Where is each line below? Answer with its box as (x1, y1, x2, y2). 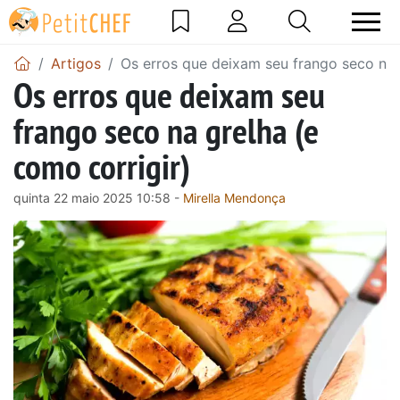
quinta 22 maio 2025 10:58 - (13, 189, 183, 205)
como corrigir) (13, 142, 190, 189)
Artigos (51, 54, 101, 72)
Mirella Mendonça (183, 189, 286, 205)
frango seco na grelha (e (13, 106, 319, 154)
